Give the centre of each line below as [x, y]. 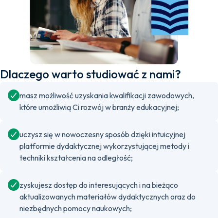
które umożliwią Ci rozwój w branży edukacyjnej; [99, 107]
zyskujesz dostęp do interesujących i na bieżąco [99, 185]
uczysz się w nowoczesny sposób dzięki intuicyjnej [102, 134]
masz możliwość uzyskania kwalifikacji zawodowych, [107, 95]
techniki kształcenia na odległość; [76, 158]
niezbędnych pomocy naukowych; [76, 208]
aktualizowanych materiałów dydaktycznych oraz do [108, 197]
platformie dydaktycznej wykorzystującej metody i [104, 146]
